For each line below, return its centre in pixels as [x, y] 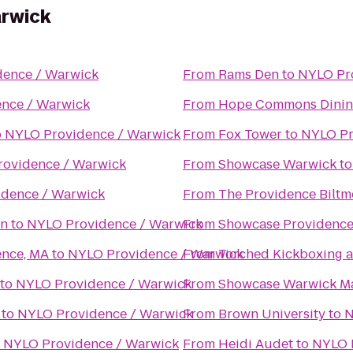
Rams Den [249, 74]
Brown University [272, 314]
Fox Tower [250, 134]
